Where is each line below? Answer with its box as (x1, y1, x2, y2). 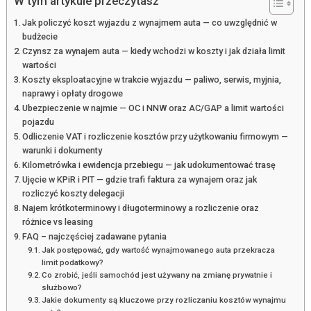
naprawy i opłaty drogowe (22, 87, 124, 99)
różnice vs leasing (22, 216, 94, 227)
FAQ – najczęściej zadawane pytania (22, 230, 167, 242)
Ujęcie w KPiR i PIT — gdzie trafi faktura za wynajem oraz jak (22, 174, 258, 185)
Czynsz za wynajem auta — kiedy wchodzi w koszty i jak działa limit (22, 45, 286, 56)
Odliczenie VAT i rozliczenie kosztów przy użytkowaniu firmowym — (22, 131, 289, 142)
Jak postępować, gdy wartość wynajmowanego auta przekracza (42, 244, 276, 255)
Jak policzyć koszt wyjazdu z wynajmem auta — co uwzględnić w (22, 17, 278, 28)
